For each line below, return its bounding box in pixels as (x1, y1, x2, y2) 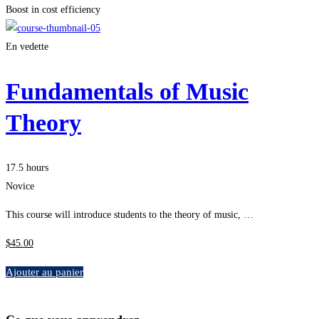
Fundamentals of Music (6, 78, 249, 105)
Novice (6, 181, 34, 192)
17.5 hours (6, 162, 48, 174)
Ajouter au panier (6, 266, 83, 278)
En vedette (6, 41, 48, 52)
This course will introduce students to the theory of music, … (6, 209, 253, 221)
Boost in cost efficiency (6, 4, 100, 15)
